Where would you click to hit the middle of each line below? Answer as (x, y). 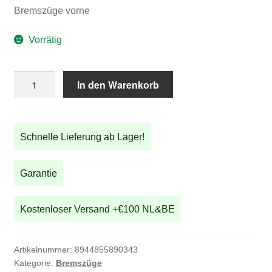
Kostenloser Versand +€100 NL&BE (97, 209)
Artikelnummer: (44, 249)
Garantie (38, 173)
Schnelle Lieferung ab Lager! (82, 137)
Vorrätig (46, 40)
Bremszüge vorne (52, 11)
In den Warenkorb (118, 84)
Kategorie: (35, 263)
